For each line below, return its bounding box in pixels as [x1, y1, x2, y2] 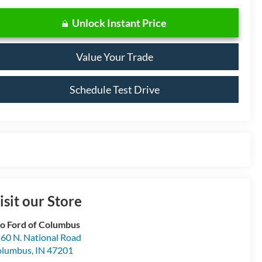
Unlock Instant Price [72, 16, 167, 29]
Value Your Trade [75, 50, 153, 63]
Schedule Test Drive [69, 82, 160, 96]
